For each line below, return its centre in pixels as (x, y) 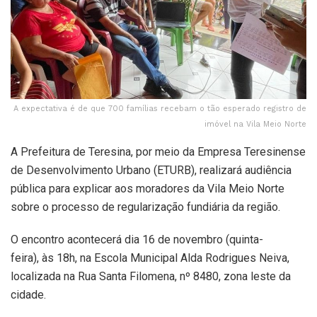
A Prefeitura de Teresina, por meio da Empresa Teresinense (158, 151)
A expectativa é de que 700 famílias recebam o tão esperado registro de (160, 108)
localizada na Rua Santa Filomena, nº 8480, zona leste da (151, 276)
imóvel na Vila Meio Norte (255, 124)
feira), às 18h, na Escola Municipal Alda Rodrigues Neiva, (150, 258)
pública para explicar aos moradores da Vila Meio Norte (148, 188)
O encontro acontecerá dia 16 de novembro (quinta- (137, 239)
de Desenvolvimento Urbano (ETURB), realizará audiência (151, 170)
